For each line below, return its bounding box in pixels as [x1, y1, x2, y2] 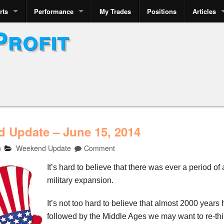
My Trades [99, 6, 131, 16]
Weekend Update [16, 142, 71, 153]
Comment [83, 142, 115, 153]
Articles [192, 6, 216, 16]
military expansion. [47, 175, 113, 184]
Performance [34, 6, 73, 16]
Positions [147, 6, 176, 16]
